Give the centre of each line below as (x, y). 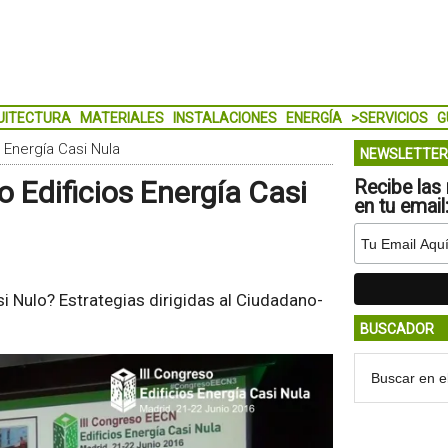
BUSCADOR (396, 329)
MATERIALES (121, 118)
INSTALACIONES (224, 118)
